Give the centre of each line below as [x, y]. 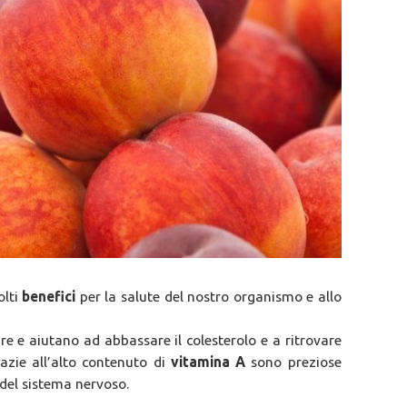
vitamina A [211, 362]
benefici [51, 297]
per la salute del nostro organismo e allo [210, 297]
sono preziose [296, 362]
